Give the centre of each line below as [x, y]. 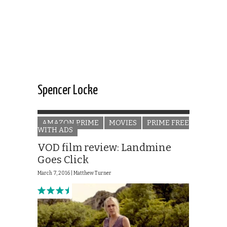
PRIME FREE [168, 123]
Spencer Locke [68, 91]
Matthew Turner [92, 174]
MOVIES [123, 123]
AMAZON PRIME [70, 123]
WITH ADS [55, 130]
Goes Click [63, 160]
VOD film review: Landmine [104, 148]
